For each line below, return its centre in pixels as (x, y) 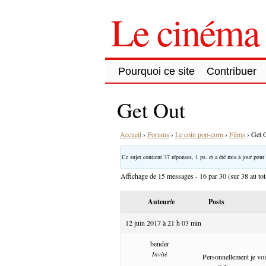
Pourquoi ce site (156, 71)
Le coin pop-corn (199, 134)
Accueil (131, 134)
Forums (158, 134)
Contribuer (232, 71)
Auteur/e (161, 201)
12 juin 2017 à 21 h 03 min (163, 222)
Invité (159, 254)
